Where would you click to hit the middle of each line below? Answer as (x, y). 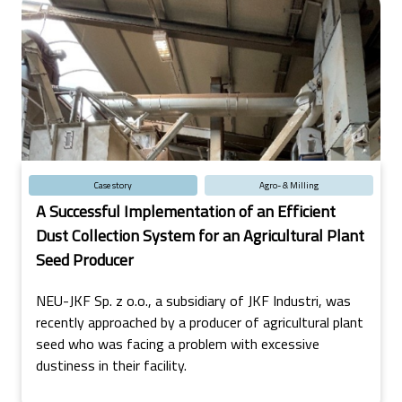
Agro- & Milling (289, 185)
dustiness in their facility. (111, 365)
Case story (113, 185)
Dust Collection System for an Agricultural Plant (200, 235)
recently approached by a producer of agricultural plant (200, 322)
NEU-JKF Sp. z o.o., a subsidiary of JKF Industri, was (193, 300)
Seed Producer (85, 259)
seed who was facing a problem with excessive (178, 343)
